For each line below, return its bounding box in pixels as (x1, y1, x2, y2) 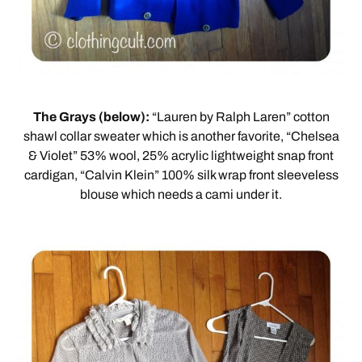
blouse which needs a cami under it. (80, 187, 282, 202)
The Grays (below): (32, 110, 152, 124)
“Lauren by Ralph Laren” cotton (151, 110, 330, 124)
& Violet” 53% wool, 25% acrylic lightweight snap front (28, 149, 334, 163)
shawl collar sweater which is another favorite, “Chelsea (23, 129, 339, 144)
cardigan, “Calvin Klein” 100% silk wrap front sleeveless (23, 168, 339, 183)
